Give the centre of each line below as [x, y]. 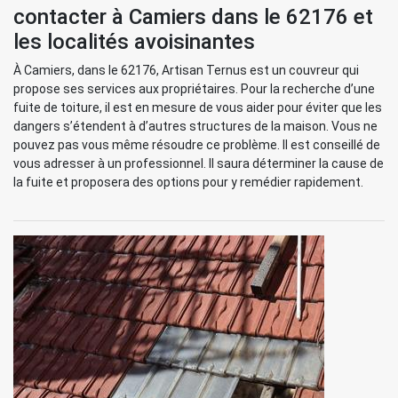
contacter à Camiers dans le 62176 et [193, 17]
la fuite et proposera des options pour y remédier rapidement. [188, 182]
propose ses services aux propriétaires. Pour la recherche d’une [194, 89]
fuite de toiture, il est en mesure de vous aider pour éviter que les [198, 107]
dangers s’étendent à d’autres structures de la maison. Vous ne [195, 126]
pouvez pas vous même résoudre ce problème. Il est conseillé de [197, 145]
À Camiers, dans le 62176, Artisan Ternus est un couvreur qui [186, 70]
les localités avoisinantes [134, 42]
